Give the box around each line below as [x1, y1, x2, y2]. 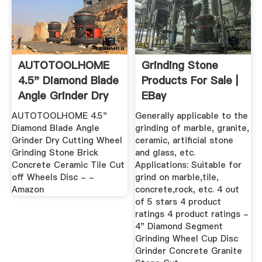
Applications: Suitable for [135, 159, 242, 171]
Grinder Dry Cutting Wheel [11, 135, 122, 147]
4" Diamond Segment [135, 220, 223, 233]
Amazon [11, 184, 44, 196]
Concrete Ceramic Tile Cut [11, 159, 125, 171]
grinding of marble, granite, [135, 122, 250, 135]
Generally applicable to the [135, 110, 249, 122]
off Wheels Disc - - [11, 171, 94, 184]
